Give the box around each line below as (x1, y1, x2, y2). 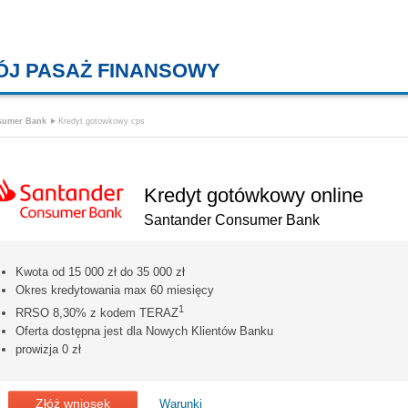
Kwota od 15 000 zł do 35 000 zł (15, 264, 185, 279)
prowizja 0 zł (15, 342, 81, 356)
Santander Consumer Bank (144, 211, 320, 228)
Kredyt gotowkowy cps (58, 117, 145, 126)
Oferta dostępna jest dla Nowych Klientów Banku (15, 323, 273, 338)
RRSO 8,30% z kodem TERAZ (15, 305, 178, 320)
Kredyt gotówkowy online (144, 183, 363, 207)
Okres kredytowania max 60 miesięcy (15, 282, 214, 297)
